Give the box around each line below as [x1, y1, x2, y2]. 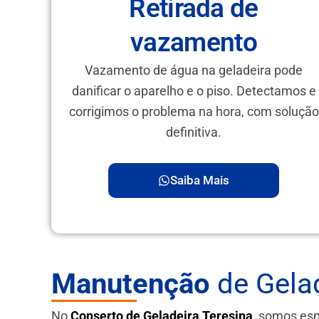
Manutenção [51, 266, 210, 300]
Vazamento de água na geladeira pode [85, 62, 303, 78]
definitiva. [166, 124, 221, 140]
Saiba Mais [170, 172, 229, 187]
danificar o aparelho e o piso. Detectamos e [71, 83, 316, 98]
